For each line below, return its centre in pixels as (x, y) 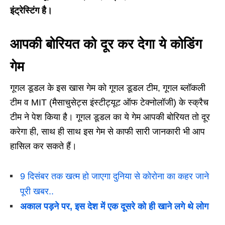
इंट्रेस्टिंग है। (31, 11)
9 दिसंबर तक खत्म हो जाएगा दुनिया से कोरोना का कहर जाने (115, 177)
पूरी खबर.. (37, 192)
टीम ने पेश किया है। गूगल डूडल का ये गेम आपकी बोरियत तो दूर (110, 117)
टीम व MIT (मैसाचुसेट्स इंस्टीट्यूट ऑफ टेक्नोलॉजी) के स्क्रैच (109, 103)
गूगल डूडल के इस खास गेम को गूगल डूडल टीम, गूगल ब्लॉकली (108, 88)
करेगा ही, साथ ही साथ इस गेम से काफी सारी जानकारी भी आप (107, 132)
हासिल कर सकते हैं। (43, 146)
